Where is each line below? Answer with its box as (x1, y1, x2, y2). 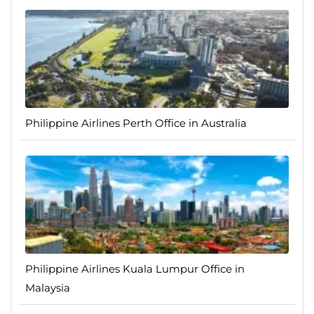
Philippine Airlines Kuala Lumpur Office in (25, 262, 245, 276)
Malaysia (25, 281, 70, 295)
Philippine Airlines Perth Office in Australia (25, 116, 247, 130)
